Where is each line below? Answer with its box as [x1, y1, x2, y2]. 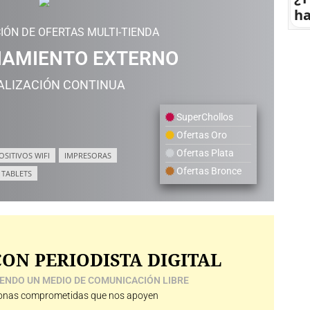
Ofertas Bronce [174, 165, 241, 176]
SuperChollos [174, 111, 233, 122]
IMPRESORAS [64, 149, 111, 161]
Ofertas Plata [174, 147, 234, 158]
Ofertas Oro [174, 129, 227, 140]
